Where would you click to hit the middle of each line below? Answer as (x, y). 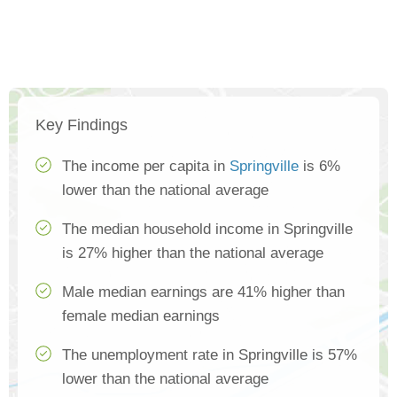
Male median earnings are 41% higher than (203, 292)
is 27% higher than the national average (193, 253)
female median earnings (141, 316)
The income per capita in (146, 167)
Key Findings (82, 125)
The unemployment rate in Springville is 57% (210, 355)
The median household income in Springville (207, 230)
